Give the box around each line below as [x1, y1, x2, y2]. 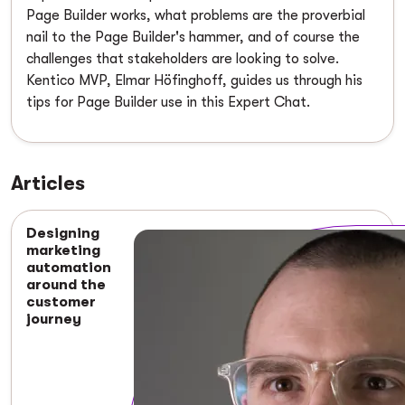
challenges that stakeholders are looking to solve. [26, 50, 339, 67]
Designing [26, 224, 99, 241]
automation [26, 259, 111, 276]
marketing [26, 241, 100, 259]
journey [26, 310, 81, 327]
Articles [11, 171, 85, 194]
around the [26, 276, 106, 293]
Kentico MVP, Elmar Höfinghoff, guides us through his [26, 71, 363, 89]
